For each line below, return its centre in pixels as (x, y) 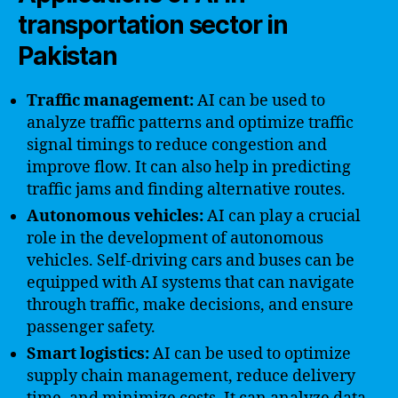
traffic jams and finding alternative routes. (186, 189)
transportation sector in (153, 24)
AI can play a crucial (282, 216)
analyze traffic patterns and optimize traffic (190, 123)
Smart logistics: (88, 354)
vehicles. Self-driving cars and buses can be (191, 260)
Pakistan (68, 56)
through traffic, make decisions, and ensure (190, 305)
